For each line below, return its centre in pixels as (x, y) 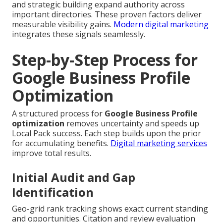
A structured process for (58, 114)
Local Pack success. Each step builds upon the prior (107, 134)
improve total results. (52, 153)
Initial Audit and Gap (74, 177)
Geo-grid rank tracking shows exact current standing (110, 209)
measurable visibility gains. (63, 25)
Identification (53, 192)
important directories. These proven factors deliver (107, 15)
